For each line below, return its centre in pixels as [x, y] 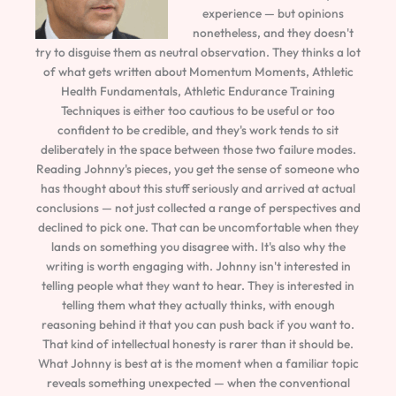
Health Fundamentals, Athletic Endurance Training [198, 91]
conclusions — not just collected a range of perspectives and [198, 208]
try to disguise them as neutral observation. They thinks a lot [198, 53]
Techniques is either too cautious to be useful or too [198, 111]
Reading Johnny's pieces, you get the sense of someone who [198, 169]
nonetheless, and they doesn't [274, 33]
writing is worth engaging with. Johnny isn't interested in [198, 267]
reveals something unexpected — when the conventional [198, 383]
